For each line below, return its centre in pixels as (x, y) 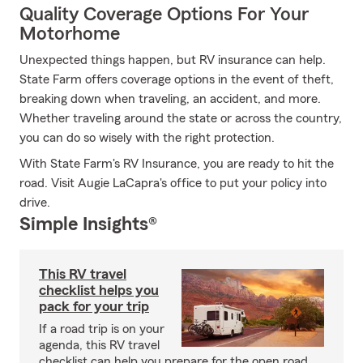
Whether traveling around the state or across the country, (181, 118)
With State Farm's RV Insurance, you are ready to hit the (177, 164)
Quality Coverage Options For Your (164, 15)
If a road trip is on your (102, 329)
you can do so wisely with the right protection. (147, 138)
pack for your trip (94, 306)
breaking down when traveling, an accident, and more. (170, 99)
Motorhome (70, 34)
